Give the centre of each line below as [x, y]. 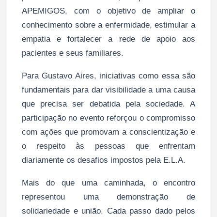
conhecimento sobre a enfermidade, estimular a [108, 25]
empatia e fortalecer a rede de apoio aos [108, 39]
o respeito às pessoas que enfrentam [108, 146]
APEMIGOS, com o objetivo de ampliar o [108, 11]
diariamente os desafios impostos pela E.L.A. [104, 160]
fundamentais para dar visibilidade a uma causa [108, 90]
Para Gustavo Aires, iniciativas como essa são [108, 76]
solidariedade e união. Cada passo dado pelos [108, 211]
